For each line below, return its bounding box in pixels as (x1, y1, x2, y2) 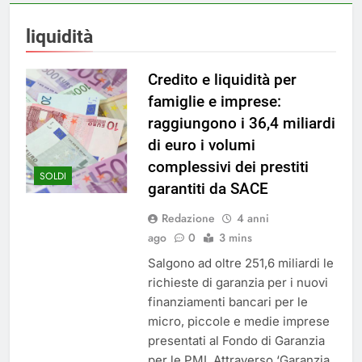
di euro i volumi (147, 136, 255, 155)
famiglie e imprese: (147, 92, 281, 112)
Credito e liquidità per (147, 70, 297, 90)
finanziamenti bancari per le (147, 294, 308, 310)
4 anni (236, 210, 269, 227)
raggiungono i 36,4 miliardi (147, 114, 335, 133)
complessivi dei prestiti (147, 158, 309, 177)
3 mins (218, 229, 252, 246)
